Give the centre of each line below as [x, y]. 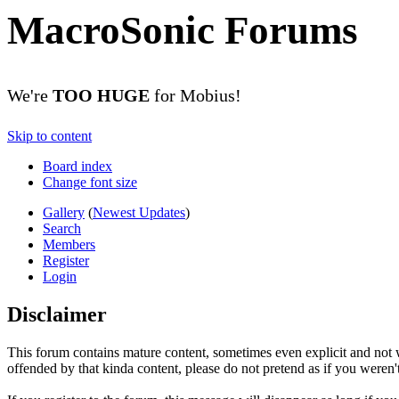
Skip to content [49, 136]
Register [66, 261]
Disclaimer [57, 314]
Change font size [90, 183]
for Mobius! [195, 96]
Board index [77, 167]
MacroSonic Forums [183, 30]
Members [69, 245]
